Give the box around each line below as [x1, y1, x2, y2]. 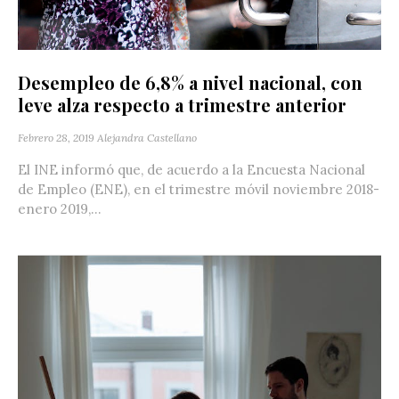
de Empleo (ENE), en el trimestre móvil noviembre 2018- [18, 181, 379, 199]
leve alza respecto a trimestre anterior [18, 93, 346, 118]
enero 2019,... [18, 200, 102, 218]
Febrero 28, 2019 [18, 131, 94, 145]
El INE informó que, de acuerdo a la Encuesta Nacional [18, 161, 365, 179]
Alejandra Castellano [97, 131, 197, 145]
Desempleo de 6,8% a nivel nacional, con [18, 70, 362, 95]
